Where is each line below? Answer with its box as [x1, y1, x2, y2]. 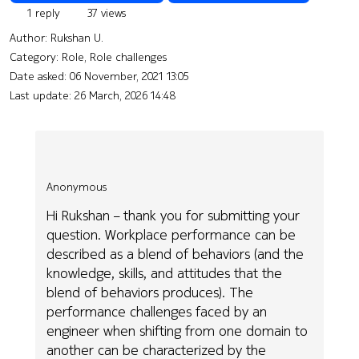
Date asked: [10, 67, 70, 84]
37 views [84, 4, 126, 21]
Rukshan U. [50, 29, 103, 46]
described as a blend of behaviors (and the [46, 244, 305, 264]
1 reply [24, 4, 60, 21]
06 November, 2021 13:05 [70, 67, 189, 84]
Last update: [10, 87, 75, 103]
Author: [10, 29, 50, 46]
